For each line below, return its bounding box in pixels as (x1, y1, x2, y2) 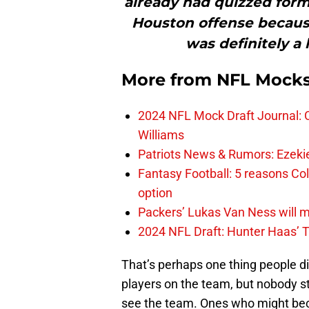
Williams (138, 128, 184, 143)
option (138, 186, 172, 201)
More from (121, 70, 217, 90)
